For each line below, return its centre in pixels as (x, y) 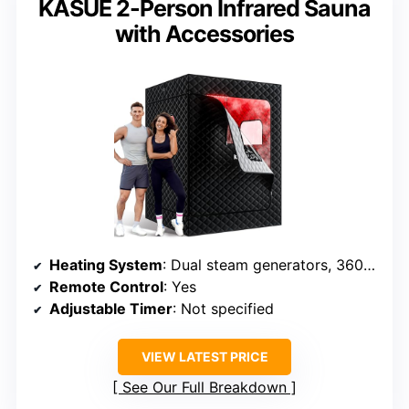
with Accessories (204, 34)
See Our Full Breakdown (204, 388)
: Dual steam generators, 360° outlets (263, 265)
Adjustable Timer (111, 309)
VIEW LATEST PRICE (204, 357)
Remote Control (106, 287)
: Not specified (223, 309)
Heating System (106, 265)
